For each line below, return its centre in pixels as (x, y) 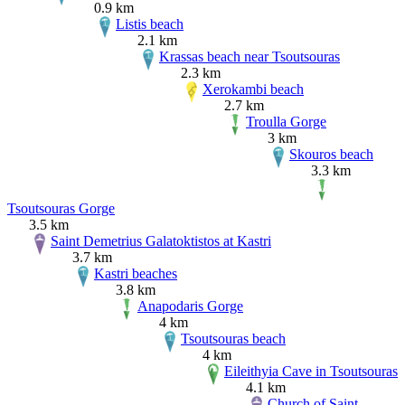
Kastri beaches (136, 274)
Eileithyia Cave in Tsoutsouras (311, 372)
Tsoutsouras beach (233, 339)
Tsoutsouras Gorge (61, 209)
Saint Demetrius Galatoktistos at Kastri (161, 241)
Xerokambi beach (253, 89)
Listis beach (150, 24)
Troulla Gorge (286, 122)
